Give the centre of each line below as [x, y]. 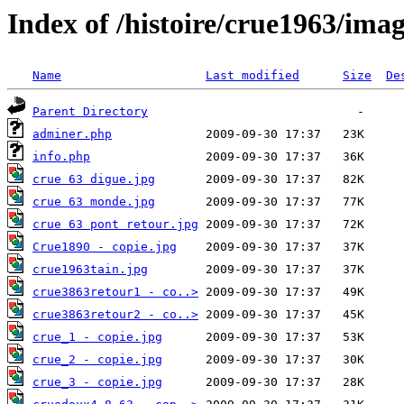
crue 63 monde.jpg [94, 202]
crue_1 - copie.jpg [97, 337]
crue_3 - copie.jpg [97, 382]
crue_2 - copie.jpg [97, 360]
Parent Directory [90, 112]
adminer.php [72, 134]
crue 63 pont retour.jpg [115, 225]
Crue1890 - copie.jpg [105, 247]
